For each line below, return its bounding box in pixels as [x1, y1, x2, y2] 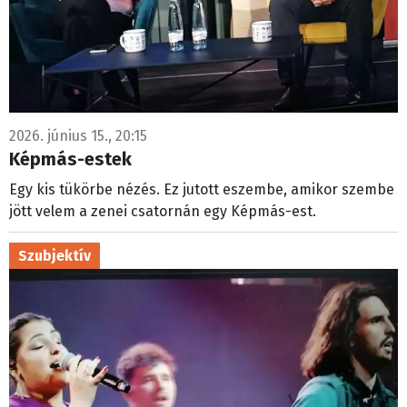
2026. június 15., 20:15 [9, 127, 147, 145]
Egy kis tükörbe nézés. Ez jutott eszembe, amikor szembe [9, 181, 394, 199]
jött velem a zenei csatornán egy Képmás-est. [9, 203, 316, 221]
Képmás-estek [9, 148, 132, 171]
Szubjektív [18, 247, 91, 265]
